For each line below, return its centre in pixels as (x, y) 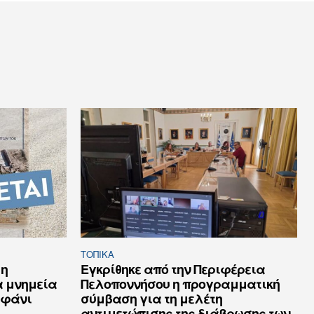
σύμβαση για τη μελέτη (151, 299)
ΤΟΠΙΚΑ (97, 254)
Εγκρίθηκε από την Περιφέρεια (173, 269)
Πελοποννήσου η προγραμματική (180, 284)
